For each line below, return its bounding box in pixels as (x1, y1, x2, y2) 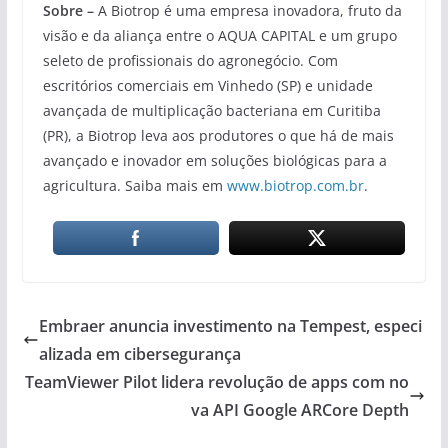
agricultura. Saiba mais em (42, 176, 227, 196)
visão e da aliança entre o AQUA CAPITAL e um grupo (42, 26, 397, 46)
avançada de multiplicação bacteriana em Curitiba (42, 101, 381, 121)
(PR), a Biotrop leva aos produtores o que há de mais (42, 126, 394, 146)
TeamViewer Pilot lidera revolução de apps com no (25, 371, 410, 394)
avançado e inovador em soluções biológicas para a (42, 151, 387, 171)
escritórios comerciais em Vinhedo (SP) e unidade (42, 76, 373, 96)
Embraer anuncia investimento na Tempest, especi (38, 315, 422, 338)
